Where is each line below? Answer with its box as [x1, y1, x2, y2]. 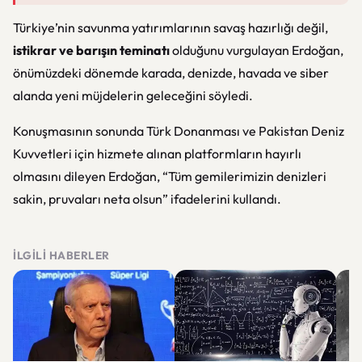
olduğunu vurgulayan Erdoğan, [170, 42, 343, 58]
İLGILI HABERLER [13, 248, 110, 263]
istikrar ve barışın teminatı [13, 42, 170, 58]
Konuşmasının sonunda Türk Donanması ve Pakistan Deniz [13, 123, 344, 139]
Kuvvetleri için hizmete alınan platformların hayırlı [13, 145, 301, 162]
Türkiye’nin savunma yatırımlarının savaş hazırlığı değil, [13, 19, 328, 36]
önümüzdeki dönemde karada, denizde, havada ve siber [13, 65, 329, 81]
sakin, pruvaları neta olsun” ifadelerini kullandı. [13, 191, 281, 207]
